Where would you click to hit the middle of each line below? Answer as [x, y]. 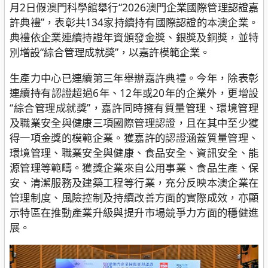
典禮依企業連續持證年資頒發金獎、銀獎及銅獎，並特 [134, 37]
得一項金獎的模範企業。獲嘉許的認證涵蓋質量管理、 [134, 137]
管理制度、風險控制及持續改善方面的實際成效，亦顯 [134, 197]
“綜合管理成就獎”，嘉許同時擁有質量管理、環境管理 [134, 107]
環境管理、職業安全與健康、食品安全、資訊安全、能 [134, 152]
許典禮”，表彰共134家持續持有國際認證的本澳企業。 [134, 22]
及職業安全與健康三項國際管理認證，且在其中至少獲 [134, 122]
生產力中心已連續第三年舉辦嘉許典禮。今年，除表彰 [134, 77]
